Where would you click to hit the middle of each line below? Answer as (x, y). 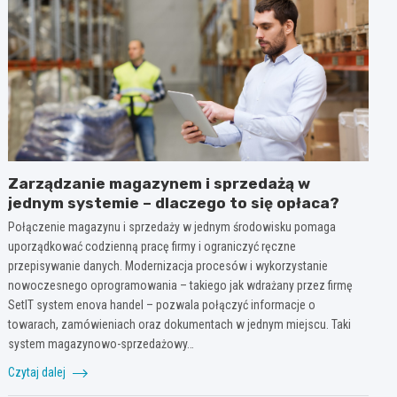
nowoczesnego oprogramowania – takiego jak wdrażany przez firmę (181, 285)
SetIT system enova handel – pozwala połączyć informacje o (162, 304)
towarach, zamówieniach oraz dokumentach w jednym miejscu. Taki (180, 324)
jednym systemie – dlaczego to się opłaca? (174, 202)
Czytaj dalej (39, 372)
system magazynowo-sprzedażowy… (101, 343)
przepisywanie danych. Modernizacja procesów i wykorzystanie (168, 265)
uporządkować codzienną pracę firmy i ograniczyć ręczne (152, 246)
